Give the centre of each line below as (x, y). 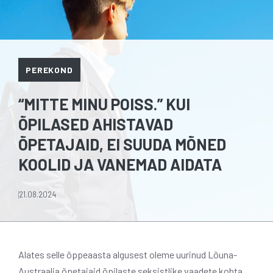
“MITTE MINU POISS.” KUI (104, 104)
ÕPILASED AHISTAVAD (96, 124)
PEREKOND (49, 69)
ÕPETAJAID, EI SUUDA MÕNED (122, 144)
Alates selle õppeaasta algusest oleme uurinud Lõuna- (128, 254)
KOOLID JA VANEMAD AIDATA (120, 164)
